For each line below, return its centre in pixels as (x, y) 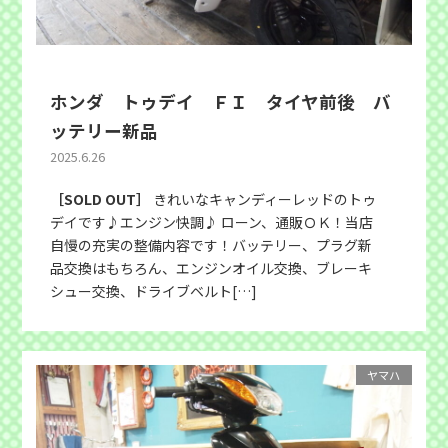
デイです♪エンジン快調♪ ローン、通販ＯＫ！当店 (212, 221)
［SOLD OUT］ (100, 198)
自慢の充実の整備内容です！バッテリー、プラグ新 (211, 244)
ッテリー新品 (104, 130)
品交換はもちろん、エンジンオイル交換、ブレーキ (211, 267)
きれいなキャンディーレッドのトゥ (263, 198)
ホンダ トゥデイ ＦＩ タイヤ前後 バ (221, 101)
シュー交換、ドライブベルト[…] (154, 290)
